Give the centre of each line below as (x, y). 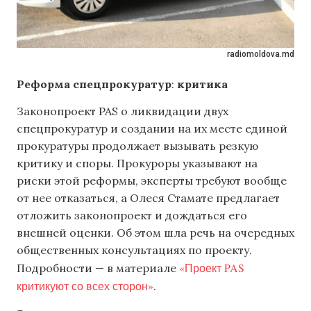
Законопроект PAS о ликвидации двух (123, 111)
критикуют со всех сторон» (85, 286)
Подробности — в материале (98, 268)
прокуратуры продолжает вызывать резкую (137, 146)
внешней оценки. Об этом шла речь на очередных (155, 233)
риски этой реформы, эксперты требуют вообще (152, 181)
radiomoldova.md (261, 54)
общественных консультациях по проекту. (134, 250)
